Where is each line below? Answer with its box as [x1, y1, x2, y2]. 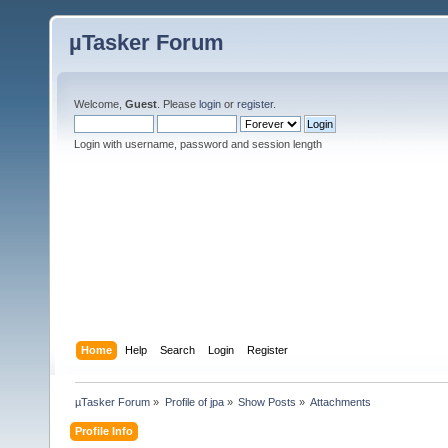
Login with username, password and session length [74, 138, 322, 150]
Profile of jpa [164, 395, 224, 408]
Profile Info [75, 424, 134, 437]
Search [160, 343, 196, 356]
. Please [157, 98, 199, 110]
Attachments [310, 395, 372, 408]
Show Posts [237, 395, 296, 408]
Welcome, [74, 98, 125, 110]
